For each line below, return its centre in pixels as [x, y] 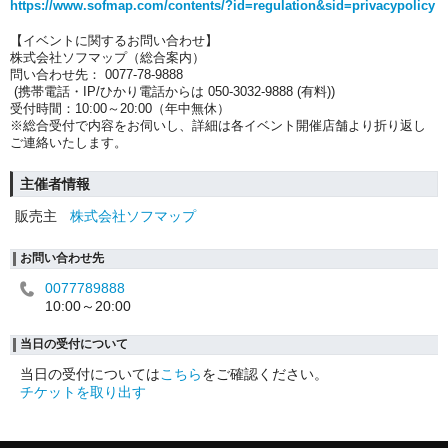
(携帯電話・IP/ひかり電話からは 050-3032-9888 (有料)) [172, 92]
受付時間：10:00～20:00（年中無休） [120, 109]
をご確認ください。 [265, 374]
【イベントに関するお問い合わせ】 [114, 41]
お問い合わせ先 [62, 258]
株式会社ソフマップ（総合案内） [107, 58]
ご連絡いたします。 [68, 143]
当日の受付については [90, 374]
